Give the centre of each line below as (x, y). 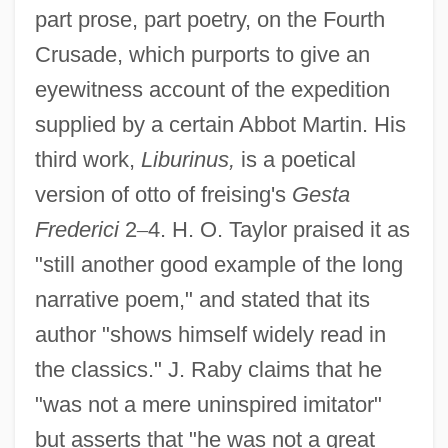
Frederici (76, 229)
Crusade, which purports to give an (202, 54)
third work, (87, 159)
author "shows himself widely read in (210, 334)
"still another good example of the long (218, 264)
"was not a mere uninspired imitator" (208, 404)
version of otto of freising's (163, 194)
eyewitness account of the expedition (212, 89)
